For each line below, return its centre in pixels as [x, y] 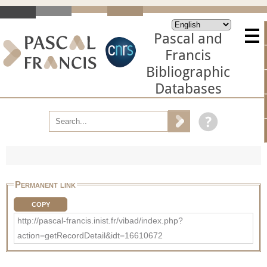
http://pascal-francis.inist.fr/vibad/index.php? [100, 220]
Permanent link [45, 184]
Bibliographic [188, 72]
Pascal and [188, 39]
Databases [188, 89]
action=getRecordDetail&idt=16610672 [90, 235]
